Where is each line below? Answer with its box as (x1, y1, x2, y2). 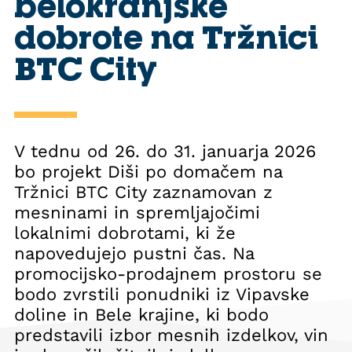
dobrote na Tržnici (14, 17, 318, 55)
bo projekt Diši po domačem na (14, 162, 282, 181)
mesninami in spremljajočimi (14, 203, 260, 222)
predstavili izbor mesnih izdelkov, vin (14, 325, 328, 345)
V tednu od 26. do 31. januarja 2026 (14, 141, 316, 161)
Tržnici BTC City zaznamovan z (14, 182, 273, 202)
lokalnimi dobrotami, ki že (14, 223, 236, 243)
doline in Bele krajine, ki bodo (14, 305, 269, 324)
